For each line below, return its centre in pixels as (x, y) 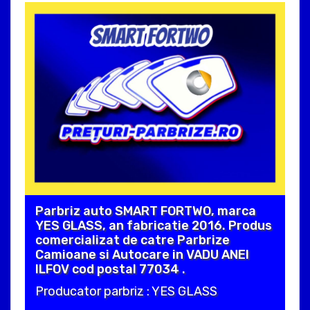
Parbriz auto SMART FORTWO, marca (146, 211)
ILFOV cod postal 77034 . (110, 270)
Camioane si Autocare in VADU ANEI (142, 255)
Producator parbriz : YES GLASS (126, 292)
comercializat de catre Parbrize (133, 240)
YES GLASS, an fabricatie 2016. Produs (154, 226)
